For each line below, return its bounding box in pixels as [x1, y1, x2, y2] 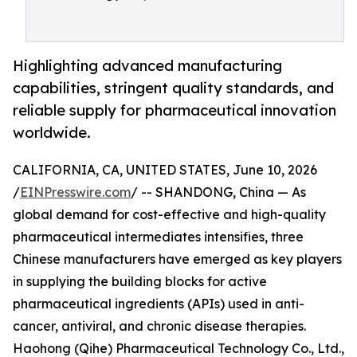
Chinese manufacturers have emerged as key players [13, 251, 342, 268]
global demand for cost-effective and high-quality [13, 206, 326, 223]
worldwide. [13, 124, 91, 142]
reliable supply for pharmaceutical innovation [13, 101, 336, 120]
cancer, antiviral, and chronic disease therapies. [13, 318, 306, 335]
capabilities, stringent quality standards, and [13, 79, 334, 97]
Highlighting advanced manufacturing [13, 57, 282, 75]
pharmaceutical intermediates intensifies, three [13, 229, 304, 245]
